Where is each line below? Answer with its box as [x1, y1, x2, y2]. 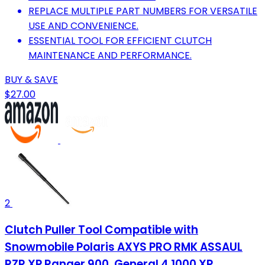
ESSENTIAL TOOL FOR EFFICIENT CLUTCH [28, 33, 212, 47]
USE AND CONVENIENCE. [28, 18, 138, 33]
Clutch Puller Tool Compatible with [5, 222, 198, 238]
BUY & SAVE [5, 72, 58, 86]
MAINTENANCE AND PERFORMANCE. [28, 48, 192, 62]
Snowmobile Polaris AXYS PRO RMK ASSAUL [5, 239, 243, 256]
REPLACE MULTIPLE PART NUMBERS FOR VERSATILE [28, 4, 257, 18]
